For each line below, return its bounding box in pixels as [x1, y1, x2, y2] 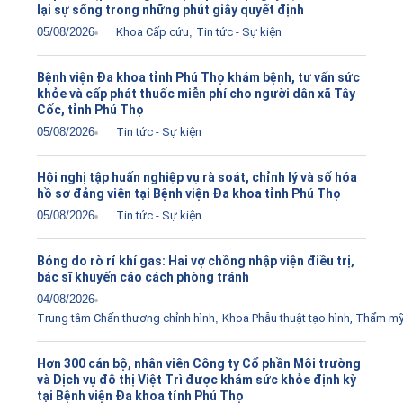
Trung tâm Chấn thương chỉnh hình [37, 311, 215, 326]
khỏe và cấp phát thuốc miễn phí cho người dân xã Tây [37, 86, 355, 102]
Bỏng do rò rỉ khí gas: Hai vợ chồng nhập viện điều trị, [37, 254, 354, 269]
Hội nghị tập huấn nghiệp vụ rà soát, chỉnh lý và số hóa [37, 170, 357, 185]
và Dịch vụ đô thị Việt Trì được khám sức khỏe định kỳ [37, 372, 356, 388]
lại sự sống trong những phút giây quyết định [37, 3, 304, 18]
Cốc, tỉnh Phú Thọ [37, 103, 144, 118]
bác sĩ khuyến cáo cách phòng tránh [37, 270, 249, 285]
